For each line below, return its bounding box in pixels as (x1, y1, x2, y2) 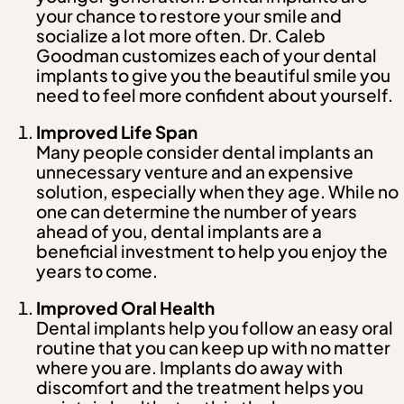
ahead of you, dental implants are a (36, 220, 322, 243)
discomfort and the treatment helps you (36, 376, 363, 399)
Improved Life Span (36, 121, 197, 143)
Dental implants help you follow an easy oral (36, 317, 393, 339)
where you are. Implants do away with (36, 356, 343, 379)
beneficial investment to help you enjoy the (36, 240, 388, 262)
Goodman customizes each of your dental (36, 44, 377, 67)
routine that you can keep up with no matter (36, 336, 390, 359)
